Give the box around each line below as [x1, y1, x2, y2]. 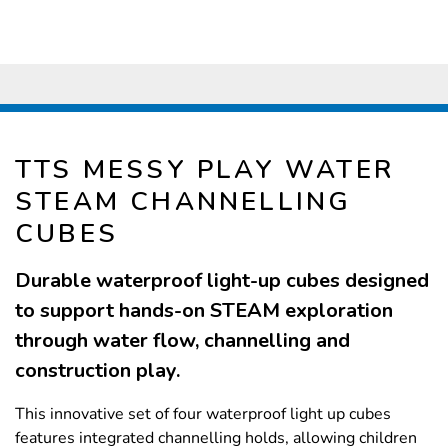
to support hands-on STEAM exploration [15, 297, 393, 325]
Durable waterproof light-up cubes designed [15, 267, 429, 295]
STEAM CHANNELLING [15, 184, 352, 220]
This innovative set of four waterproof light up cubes [15, 403, 391, 426]
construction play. [15, 357, 180, 385]
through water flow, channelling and [15, 327, 350, 355]
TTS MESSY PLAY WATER [15, 152, 395, 188]
